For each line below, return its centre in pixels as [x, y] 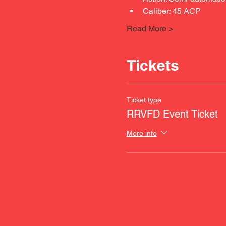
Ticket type [144, 100]
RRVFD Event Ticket [172, 114]
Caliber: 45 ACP [172, 11]
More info [142, 133]
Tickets [153, 65]
